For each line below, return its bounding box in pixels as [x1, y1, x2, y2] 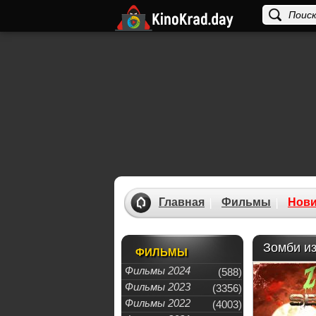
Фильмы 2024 [125, 265, 190, 276]
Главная [159, 196, 205, 208]
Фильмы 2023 [125, 281, 190, 293]
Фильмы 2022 [125, 297, 190, 309]
